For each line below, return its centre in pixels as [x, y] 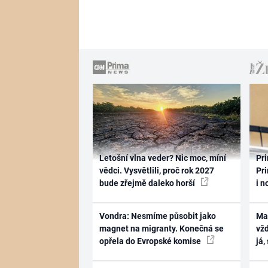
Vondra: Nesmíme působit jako [157, 216]
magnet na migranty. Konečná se [161, 229]
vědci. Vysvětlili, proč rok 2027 [156, 170]
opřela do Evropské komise [151, 241]
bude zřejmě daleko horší [148, 183]
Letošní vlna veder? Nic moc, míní [162, 158]
